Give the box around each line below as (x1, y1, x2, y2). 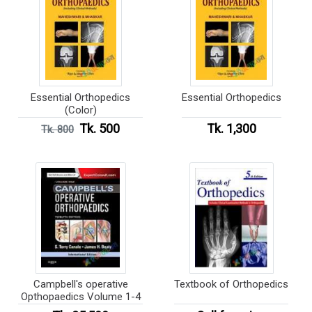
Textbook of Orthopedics (233, 278, 289, 291)
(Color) (64, 103, 97, 116)
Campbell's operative (33, 278, 128, 291)
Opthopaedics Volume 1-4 (20, 290, 141, 304)
